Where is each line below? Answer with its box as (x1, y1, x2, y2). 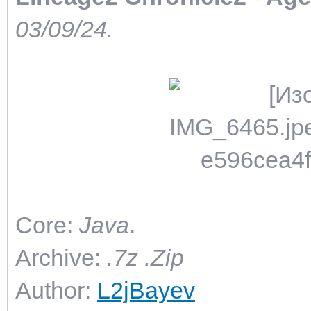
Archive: (15, 244, 107, 271)
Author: (15, 276, 97, 303)
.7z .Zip (107, 244, 184, 271)
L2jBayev (97, 276, 195, 303)
